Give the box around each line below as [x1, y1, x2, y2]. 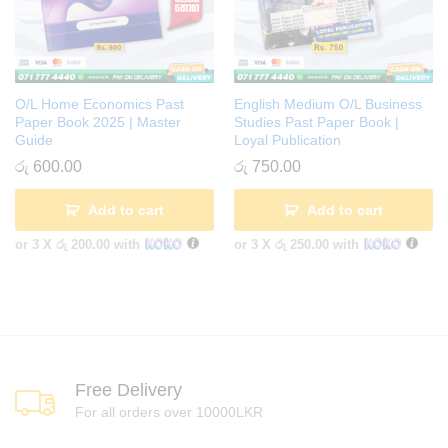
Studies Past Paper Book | [234, 114, 399, 131]
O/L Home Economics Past [15, 96, 184, 113]
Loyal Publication [234, 132, 341, 149]
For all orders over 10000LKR [75, 403, 263, 420]
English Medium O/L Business [234, 96, 422, 113]
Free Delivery [75, 379, 182, 400]
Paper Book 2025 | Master [15, 114, 181, 131]
